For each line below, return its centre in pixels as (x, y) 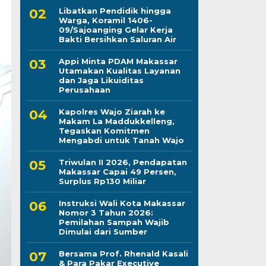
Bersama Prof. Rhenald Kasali (123, 253)
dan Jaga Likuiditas (101, 80)
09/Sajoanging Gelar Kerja (115, 29)
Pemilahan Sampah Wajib (114, 222)
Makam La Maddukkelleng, (116, 121)
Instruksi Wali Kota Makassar (122, 203)
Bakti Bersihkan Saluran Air (117, 39)
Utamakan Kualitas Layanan (119, 70)
